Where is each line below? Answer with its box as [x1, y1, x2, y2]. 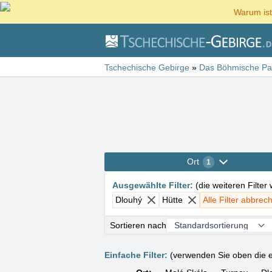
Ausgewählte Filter [112, 180, 190, 190]
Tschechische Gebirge [104, 63, 189, 72]
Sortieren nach [110, 220, 166, 230]
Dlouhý [115, 195, 142, 205]
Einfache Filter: [104, 250, 168, 260]
